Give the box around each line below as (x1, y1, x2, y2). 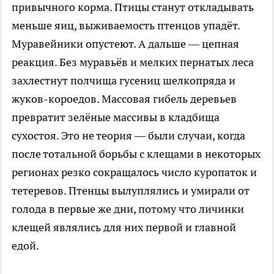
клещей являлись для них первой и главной (12, 220, 236, 234)
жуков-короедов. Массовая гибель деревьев (12, 91, 237, 106)
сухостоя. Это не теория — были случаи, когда (12, 128, 245, 143)
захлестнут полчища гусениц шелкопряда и (12, 73, 235, 87)
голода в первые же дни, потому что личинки (12, 201, 244, 216)
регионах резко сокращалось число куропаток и (12, 165, 257, 179)
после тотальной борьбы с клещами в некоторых (12, 146, 261, 161)
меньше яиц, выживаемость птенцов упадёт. (12, 18, 240, 32)
